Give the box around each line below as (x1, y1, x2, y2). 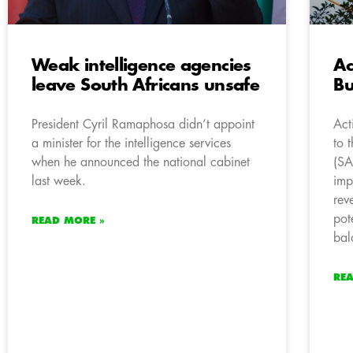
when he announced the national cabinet (32, 156, 250, 169)
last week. (32, 175, 86, 188)
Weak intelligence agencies (32, 58, 251, 75)
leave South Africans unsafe (32, 77, 259, 95)
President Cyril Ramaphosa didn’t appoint (32, 118, 255, 132)
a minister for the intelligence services (32, 137, 231, 150)
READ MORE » (32, 216, 105, 226)
